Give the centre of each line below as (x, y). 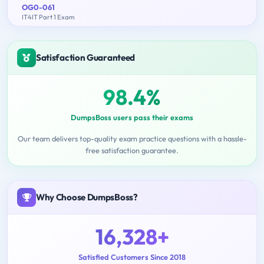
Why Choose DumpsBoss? (87, 197)
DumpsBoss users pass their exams (132, 118)
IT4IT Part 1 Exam (48, 17)
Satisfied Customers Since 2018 (132, 257)
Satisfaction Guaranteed (86, 58)
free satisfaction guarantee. (132, 151)
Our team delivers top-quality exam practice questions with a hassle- (132, 139)
